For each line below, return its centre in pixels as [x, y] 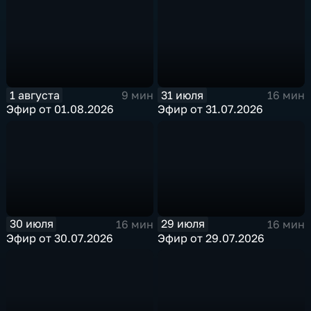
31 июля [183, 95]
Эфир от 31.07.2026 [211, 109]
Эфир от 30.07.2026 [60, 238]
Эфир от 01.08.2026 [60, 109]
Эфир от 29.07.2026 [211, 238]
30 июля [31, 224]
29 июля [183, 224]
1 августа [34, 95]
